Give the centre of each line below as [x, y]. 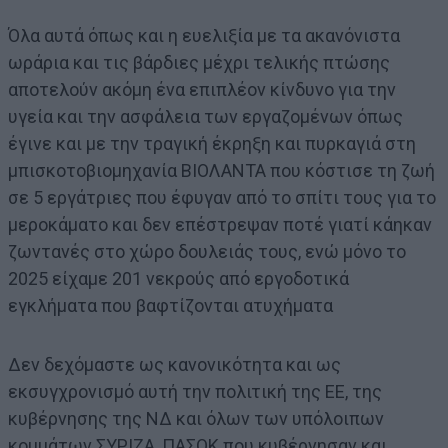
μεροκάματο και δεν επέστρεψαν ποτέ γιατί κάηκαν [220, 224]
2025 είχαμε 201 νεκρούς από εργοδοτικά [178, 278]
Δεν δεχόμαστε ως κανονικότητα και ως [174, 364]
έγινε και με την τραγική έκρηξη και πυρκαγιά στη [212, 143]
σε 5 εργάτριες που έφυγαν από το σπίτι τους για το [222, 197]
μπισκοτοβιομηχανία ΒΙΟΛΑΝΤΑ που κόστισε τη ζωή [221, 170]
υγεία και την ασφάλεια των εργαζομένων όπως [205, 116]
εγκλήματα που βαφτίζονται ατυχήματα [170, 305]
